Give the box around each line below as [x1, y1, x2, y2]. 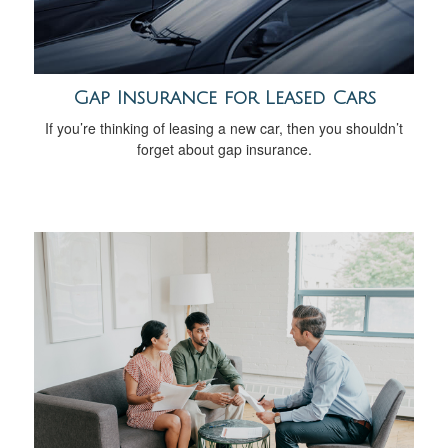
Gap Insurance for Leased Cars [72, 88, 376, 109]
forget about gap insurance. [136, 139, 312, 160]
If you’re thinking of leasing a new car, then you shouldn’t [45, 118, 403, 139]
